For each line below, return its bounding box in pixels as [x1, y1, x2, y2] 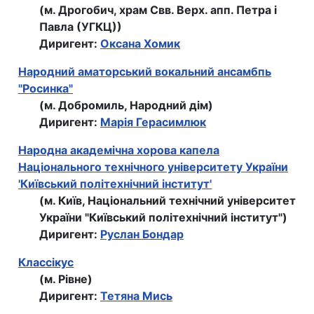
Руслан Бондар [100, 227, 184, 242]
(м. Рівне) [39, 272, 93, 287]
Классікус [18, 255, 74, 270]
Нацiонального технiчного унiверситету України [18, 160, 288, 175]
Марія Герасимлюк [100, 115, 206, 130]
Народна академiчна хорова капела [18, 143, 219, 158]
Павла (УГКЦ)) [39, 20, 122, 34]
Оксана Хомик [100, 36, 180, 51]
